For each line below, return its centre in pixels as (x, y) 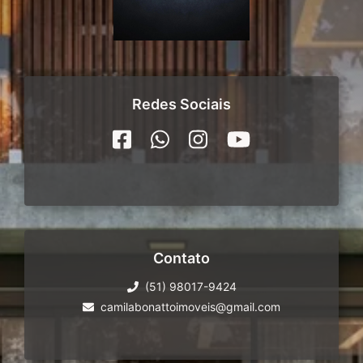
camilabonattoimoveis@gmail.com (190, 307)
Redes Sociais (181, 104)
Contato (181, 258)
